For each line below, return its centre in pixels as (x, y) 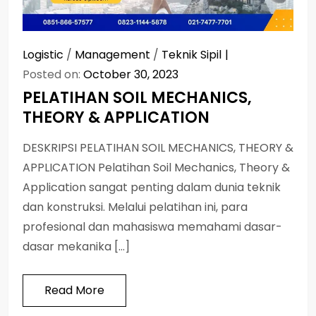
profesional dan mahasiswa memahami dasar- (152, 226)
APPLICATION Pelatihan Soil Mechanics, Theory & (156, 167)
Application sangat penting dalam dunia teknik (152, 187)
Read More (74, 290)
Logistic (43, 54)
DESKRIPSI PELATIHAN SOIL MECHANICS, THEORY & (158, 147)
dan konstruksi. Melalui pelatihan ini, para (135, 207)
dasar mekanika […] (76, 246)
